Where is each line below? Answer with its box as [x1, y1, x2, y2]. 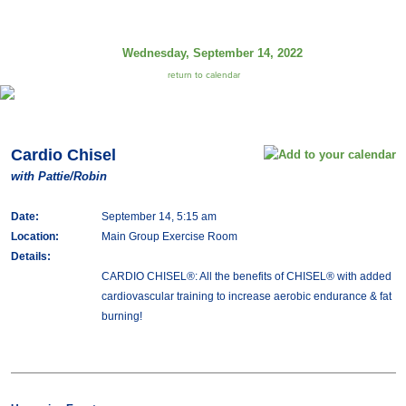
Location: [10, 230, 59, 243]
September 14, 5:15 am [101, 210, 217, 223]
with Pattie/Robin [10, 169, 107, 183]
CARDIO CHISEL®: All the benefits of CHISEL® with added [101, 270, 391, 283]
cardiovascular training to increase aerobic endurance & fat [101, 290, 391, 303]
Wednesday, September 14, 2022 [122, 46, 303, 60]
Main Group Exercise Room [101, 230, 237, 243]
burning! [101, 310, 142, 323]
